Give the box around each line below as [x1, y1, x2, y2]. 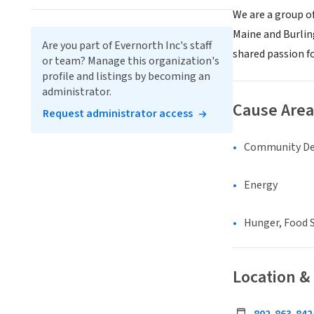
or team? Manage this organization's [42, 53, 219, 69]
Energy [244, 177, 278, 193]
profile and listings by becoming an [42, 69, 210, 84]
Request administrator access [43, 106, 193, 121]
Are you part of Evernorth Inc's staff [42, 38, 212, 53]
